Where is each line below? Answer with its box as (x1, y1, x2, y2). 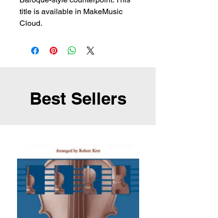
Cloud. (19, 18, 42, 28)
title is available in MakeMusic (19, 7, 123, 17)
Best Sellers (29, 88, 127, 109)
